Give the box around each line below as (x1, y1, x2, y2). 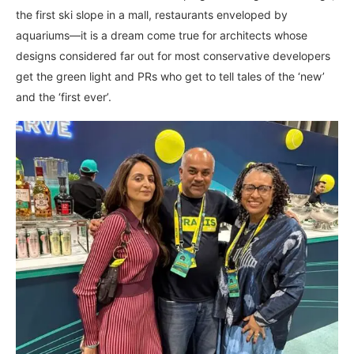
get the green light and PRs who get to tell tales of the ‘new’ (16, 70, 325, 84)
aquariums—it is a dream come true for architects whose (16, 28, 307, 43)
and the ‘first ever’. (16, 90, 111, 104)
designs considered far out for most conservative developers (16, 49, 330, 63)
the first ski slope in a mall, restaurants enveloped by (16, 8, 288, 22)
